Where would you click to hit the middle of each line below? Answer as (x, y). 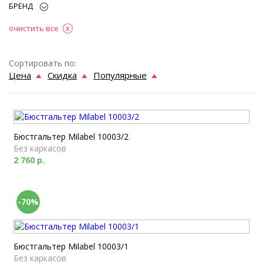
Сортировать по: (43, 63)
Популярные (120, 75)
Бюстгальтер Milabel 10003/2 (71, 136)
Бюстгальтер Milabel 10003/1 (71, 246)
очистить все (34, 28)
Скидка (62, 75)
